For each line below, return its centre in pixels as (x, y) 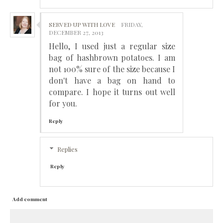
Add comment (30, 199)
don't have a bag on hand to (112, 80)
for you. (63, 103)
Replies (67, 149)
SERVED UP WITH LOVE (82, 24)
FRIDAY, (132, 24)
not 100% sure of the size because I (112, 69)
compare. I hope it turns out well (112, 92)
